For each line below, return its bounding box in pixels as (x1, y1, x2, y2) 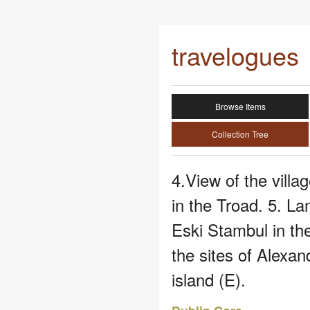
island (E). (172, 267, 246, 291)
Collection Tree (212, 128, 268, 140)
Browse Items (215, 100, 266, 112)
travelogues (172, 37, 299, 73)
